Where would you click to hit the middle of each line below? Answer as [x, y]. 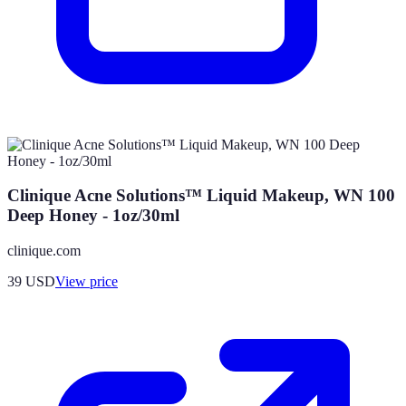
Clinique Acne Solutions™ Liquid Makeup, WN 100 [201, 196]
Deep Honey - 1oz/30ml [93, 216]
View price [87, 281]
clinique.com [44, 250]
